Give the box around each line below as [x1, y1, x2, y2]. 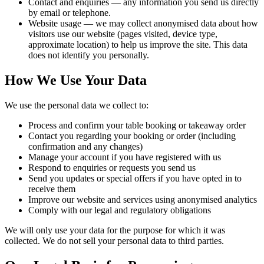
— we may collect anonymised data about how [81, 18, 258, 29]
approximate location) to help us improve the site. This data [28, 39, 247, 50]
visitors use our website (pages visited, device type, [28, 29, 217, 39]
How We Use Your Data [5, 72, 147, 88]
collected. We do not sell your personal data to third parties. [5, 236, 224, 246]
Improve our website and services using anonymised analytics [28, 194, 257, 205]
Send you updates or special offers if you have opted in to [28, 173, 242, 184]
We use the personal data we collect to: [5, 100, 148, 111]
